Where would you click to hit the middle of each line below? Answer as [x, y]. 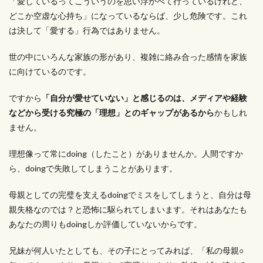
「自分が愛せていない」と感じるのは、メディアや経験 [144, 98]
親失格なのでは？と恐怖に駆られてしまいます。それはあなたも [128, 209]
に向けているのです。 [50, 71]
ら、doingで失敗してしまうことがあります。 [93, 168]
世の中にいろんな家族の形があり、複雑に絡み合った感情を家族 [128, 57]
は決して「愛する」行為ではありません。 [87, 30]
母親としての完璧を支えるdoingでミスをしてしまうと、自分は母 [130, 195]
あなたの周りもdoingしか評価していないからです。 [105, 224]
